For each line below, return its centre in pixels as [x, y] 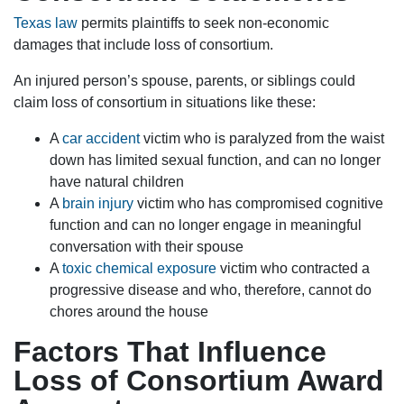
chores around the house [129, 312]
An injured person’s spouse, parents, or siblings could [184, 81]
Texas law [46, 23]
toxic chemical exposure [139, 269]
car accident [101, 139]
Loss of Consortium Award [199, 381]
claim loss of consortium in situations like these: [165, 103]
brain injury [98, 204]
